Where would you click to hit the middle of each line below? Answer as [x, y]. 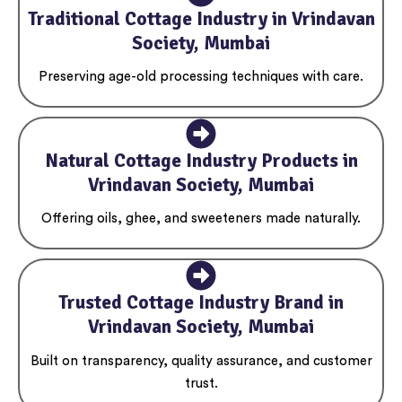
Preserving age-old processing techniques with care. [201, 76]
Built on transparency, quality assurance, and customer [201, 361]
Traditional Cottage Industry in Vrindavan [201, 18]
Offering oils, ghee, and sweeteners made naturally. [201, 219]
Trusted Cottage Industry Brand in [201, 303]
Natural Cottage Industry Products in [201, 160]
